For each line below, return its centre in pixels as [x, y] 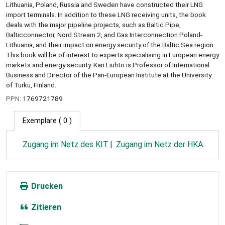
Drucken [46, 186]
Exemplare [40, 121]
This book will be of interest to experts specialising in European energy [113, 54]
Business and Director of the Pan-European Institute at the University [109, 75]
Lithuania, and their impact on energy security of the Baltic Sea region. [110, 44]
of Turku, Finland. [31, 85]
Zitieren [45, 207]
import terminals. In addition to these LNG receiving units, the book [106, 14]
